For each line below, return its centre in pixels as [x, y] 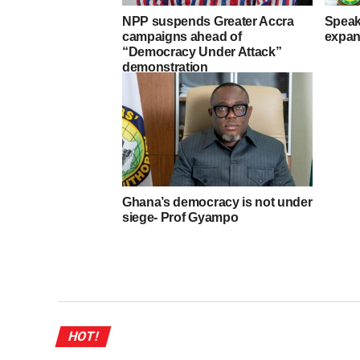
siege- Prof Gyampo [180, 217]
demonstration [165, 67]
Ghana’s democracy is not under [217, 202]
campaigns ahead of [182, 36]
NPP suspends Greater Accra [208, 21]
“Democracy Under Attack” [202, 51]
